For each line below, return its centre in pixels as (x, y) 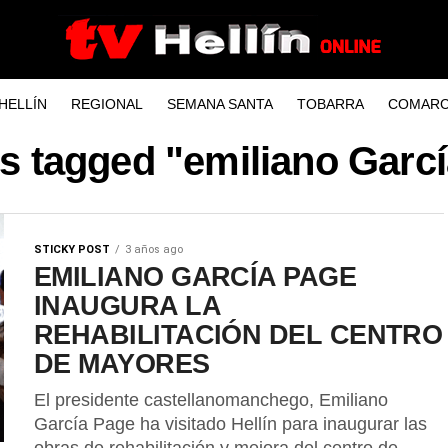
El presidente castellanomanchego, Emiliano (211, 400)
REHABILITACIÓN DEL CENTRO (238, 334)
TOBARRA (330, 104)
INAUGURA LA (127, 305)
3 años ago (154, 249)
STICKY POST (72, 249)
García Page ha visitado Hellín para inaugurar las (230, 424)
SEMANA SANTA (219, 104)
